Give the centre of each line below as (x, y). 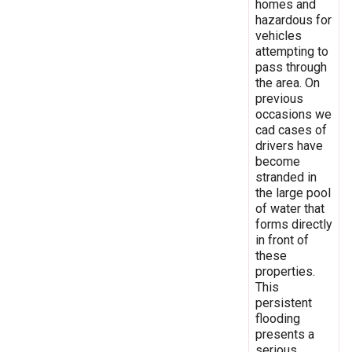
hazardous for (293, 20)
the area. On (288, 82)
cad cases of (291, 130)
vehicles (279, 35)
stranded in (286, 177)
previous (279, 98)
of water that (290, 208)
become (278, 161)
